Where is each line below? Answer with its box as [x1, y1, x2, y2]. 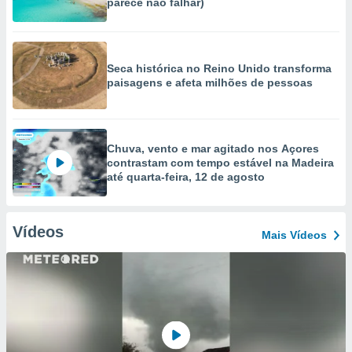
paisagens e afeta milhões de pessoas [107, 76, 313, 89]
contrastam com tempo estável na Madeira [107, 156, 334, 169]
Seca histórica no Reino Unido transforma [107, 62, 332, 75]
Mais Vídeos [262, 229, 327, 241]
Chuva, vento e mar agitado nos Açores [107, 142, 319, 155]
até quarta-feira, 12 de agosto [107, 170, 265, 183]
